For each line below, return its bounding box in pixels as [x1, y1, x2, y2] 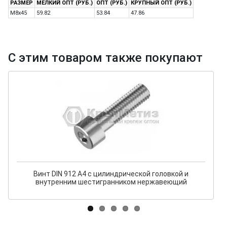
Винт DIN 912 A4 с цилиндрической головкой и [33, 169, 189, 178]
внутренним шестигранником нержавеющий [35, 177, 187, 186]
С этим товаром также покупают [8, 51, 203, 65]
